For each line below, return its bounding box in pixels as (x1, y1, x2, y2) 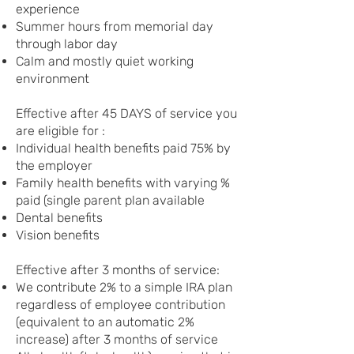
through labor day (16, 36, 118, 51)
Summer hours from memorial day (16, 19, 213, 34)
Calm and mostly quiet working (16, 54, 194, 69)
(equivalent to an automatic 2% (16, 314, 194, 330)
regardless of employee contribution (16, 297, 225, 312)
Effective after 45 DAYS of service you (16, 106, 237, 121)
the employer (16, 158, 92, 173)
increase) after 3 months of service (16, 332, 218, 347)
